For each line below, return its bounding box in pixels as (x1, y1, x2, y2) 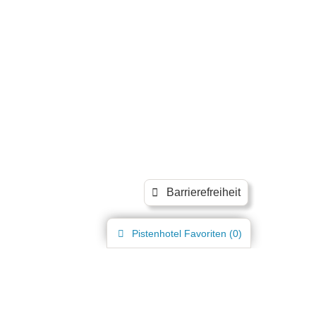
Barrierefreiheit (166, 186, 241, 198)
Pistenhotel (132, 228, 181, 239)
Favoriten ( (181, 228, 233, 239)
